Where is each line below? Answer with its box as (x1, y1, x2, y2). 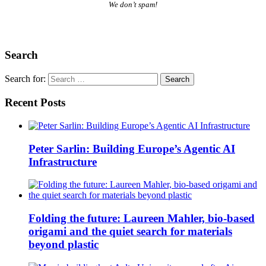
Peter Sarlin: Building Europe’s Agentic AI (28, 142, 235, 155)
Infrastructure (28, 155, 97, 168)
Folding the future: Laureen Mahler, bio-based (28, 212, 255, 225)
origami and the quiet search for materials (28, 225, 232, 238)
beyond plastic (28, 238, 99, 251)
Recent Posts (5, 96, 65, 109)
